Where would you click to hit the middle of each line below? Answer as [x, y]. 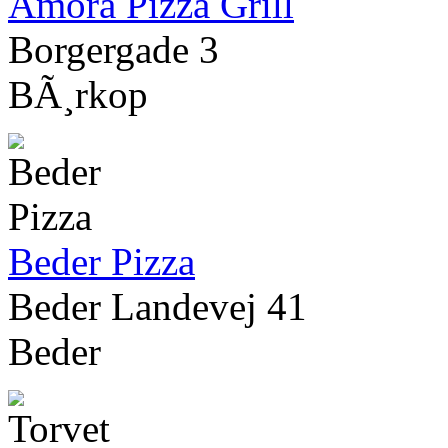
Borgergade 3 [113, 50]
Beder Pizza [101, 262]
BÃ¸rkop [78, 95]
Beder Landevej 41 [157, 307]
